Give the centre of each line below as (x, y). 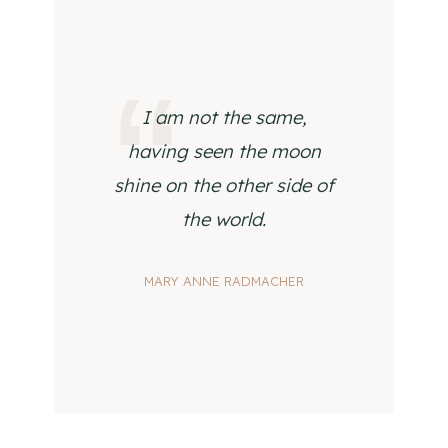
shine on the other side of (224, 185)
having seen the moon (224, 151)
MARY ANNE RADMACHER (224, 281)
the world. (224, 219)
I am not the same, (224, 117)
